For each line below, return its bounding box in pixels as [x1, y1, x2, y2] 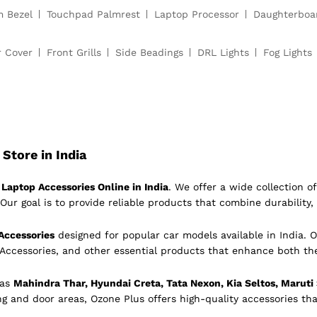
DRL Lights [197, 47, 249, 59]
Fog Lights [263, 47, 312, 59]
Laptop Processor [154, 8, 239, 21]
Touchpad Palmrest [47, 8, 140, 21]
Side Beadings [115, 47, 183, 59]
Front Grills [47, 47, 101, 59]
